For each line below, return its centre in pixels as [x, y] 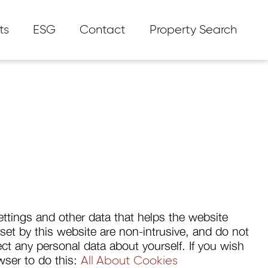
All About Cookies [129, 261]
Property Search [193, 30]
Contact [103, 30]
